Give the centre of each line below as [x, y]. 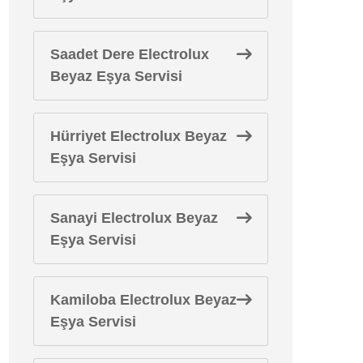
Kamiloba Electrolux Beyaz [143, 300]
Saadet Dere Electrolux [130, 54]
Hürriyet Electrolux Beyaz [139, 136]
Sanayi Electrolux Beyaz [134, 218]
